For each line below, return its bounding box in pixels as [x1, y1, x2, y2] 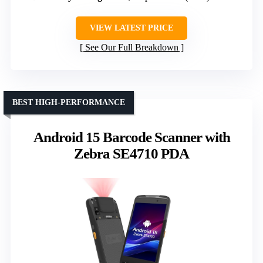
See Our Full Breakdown [85, 42, 178, 53]
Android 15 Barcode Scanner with [33, 129, 230, 146]
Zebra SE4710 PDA [74, 146, 189, 162]
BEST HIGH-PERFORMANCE [12, 98, 125, 107]
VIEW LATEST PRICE [90, 23, 173, 33]
